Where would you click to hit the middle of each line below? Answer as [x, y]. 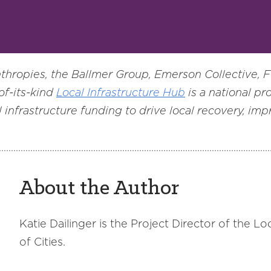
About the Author [99, 189]
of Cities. [42, 242]
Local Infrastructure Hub [121, 92]
